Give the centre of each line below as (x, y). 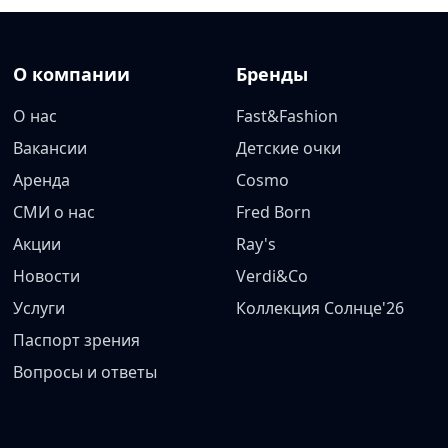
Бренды (271, 74)
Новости (47, 276)
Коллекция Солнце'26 (319, 308)
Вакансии (50, 148)
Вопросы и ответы (85, 372)
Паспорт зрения (77, 340)
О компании (72, 74)
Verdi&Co (271, 276)
